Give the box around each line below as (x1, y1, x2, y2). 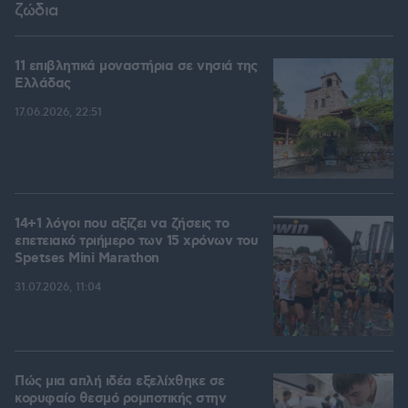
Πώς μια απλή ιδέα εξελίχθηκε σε (15, 372, 225, 392)
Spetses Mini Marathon (15, 250, 159, 269)
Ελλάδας (15, 75, 71, 94)
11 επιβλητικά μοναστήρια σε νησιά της (15, 57, 258, 76)
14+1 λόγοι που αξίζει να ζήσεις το (15, 215, 229, 234)
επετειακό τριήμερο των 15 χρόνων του (15, 232, 258, 251)
